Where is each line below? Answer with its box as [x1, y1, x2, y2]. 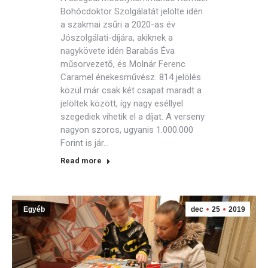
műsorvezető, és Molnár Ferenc [60, 59, 185, 69]
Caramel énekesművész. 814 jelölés [60, 72, 201, 83]
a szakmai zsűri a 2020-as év [60, 19, 175, 30]
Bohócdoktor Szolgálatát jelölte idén [60, 6, 203, 17]
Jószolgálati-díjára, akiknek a [60, 32, 173, 43]
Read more [60, 156, 102, 165]
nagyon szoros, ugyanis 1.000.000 [60, 124, 193, 135]
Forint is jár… [60, 138, 109, 148]
